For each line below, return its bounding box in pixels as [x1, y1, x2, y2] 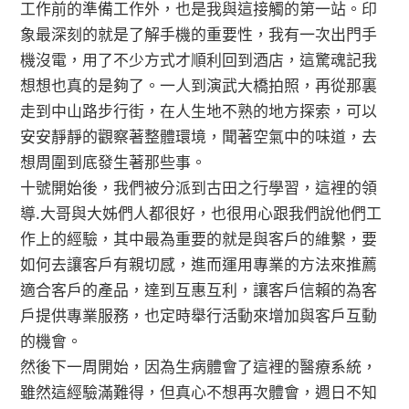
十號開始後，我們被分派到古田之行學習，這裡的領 [20, 174, 378, 198]
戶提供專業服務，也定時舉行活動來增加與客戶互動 [20, 302, 378, 326]
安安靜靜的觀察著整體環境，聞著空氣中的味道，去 [20, 123, 378, 147]
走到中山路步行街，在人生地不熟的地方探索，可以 [20, 98, 378, 121]
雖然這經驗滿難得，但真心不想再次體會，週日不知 [20, 379, 378, 403]
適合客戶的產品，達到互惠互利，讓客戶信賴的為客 [20, 277, 378, 300]
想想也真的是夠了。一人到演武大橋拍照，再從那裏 [20, 72, 378, 96]
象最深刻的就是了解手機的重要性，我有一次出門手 [20, 21, 378, 45]
